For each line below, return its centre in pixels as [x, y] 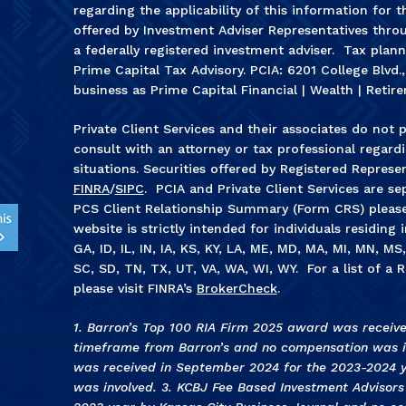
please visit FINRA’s [135, 289]
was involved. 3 [121, 387]
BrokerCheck [237, 289]
